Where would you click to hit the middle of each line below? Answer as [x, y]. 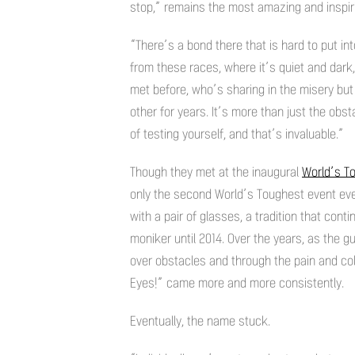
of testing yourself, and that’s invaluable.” [237, 134]
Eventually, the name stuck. [200, 321]
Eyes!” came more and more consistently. [237, 282]
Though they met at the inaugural [216, 172]
